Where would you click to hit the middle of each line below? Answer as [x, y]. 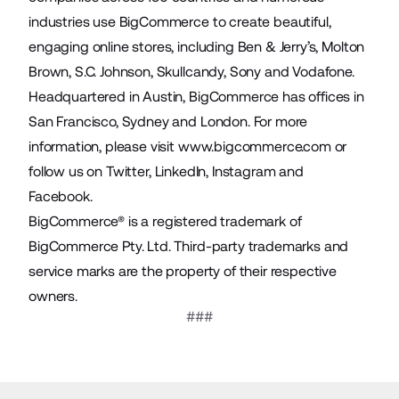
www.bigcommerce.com [254, 146]
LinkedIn [180, 171]
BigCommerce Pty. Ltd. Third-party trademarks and [189, 246]
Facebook [59, 196]
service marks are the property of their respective [183, 271]
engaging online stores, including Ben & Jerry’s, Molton [197, 46]
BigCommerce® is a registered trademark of [165, 221]
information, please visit [103, 146]
